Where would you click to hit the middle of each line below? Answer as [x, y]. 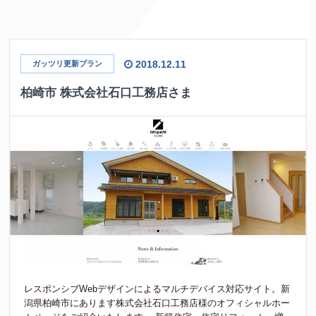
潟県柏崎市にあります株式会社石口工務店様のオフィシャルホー [157, 303]
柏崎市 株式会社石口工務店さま [107, 93]
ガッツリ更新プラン [68, 63]
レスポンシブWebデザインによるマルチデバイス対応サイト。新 [157, 289]
